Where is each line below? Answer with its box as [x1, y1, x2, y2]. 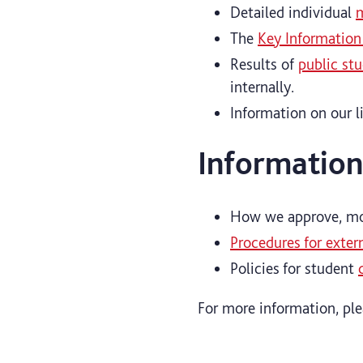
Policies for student [230, 258, 358, 278]
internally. [230, 76, 294, 96]
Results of [230, 53, 298, 74]
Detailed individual [230, 2, 356, 22]
